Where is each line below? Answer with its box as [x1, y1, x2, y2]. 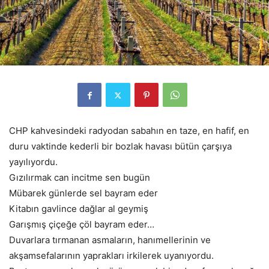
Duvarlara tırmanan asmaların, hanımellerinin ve [9, 234, 211, 246]
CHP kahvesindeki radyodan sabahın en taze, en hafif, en [9, 125, 249, 137]
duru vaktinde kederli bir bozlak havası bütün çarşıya [9, 141, 232, 153]
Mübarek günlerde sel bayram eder [9, 187, 158, 199]
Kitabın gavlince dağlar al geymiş [9, 203, 148, 215]
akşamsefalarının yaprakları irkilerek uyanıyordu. [9, 250, 214, 262]
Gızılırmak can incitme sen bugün [9, 172, 150, 184]
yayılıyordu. [9, 156, 58, 168]
